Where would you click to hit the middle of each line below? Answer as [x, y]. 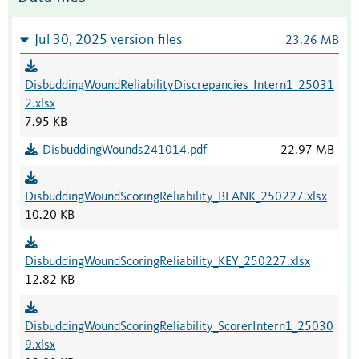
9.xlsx [40, 346]
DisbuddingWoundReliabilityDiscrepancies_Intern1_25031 [179, 86]
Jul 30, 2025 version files [108, 41]
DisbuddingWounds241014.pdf [124, 151]
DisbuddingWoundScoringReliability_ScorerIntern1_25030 [179, 327]
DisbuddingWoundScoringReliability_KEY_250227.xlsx [167, 262]
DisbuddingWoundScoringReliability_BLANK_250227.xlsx [176, 198]
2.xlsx [40, 105]
